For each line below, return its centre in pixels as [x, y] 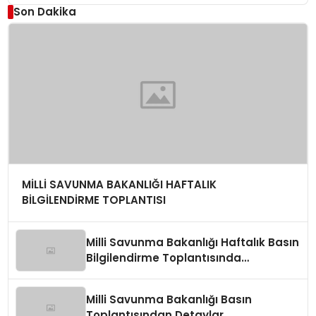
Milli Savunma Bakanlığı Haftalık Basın [193, 243]
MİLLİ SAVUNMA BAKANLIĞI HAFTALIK [119, 185]
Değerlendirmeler [135, 274]
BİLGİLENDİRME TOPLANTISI [93, 200]
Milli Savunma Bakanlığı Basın [169, 300]
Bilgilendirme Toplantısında [164, 258]
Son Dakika [44, 11]
